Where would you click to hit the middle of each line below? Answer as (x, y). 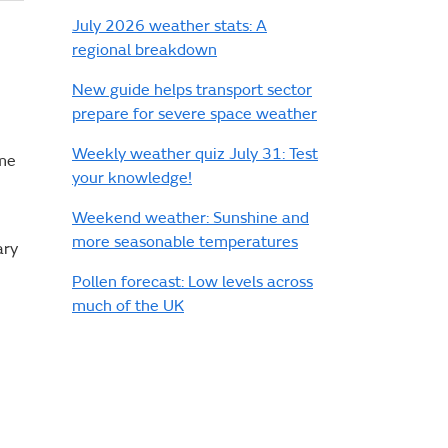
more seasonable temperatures (185, 242)
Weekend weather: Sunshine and (190, 218)
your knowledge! (132, 178)
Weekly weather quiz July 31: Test (195, 154)
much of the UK (128, 306)
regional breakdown (144, 50)
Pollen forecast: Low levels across (192, 282)
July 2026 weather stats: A (169, 26)
